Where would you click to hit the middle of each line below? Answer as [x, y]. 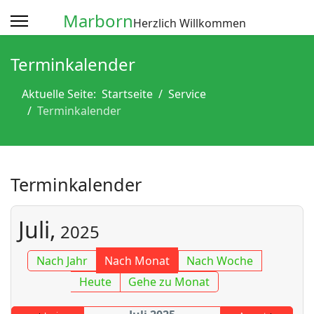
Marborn [98, 21]
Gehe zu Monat [169, 282]
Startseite [127, 94]
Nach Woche [220, 261]
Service [187, 94]
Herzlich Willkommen [190, 23]
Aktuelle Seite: [62, 94]
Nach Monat [137, 261]
